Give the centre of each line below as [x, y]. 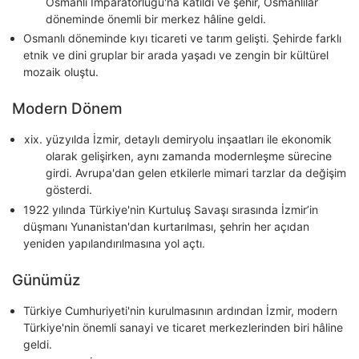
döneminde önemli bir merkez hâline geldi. [156, 18]
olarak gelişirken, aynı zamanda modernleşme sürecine [189, 156]
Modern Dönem [67, 109]
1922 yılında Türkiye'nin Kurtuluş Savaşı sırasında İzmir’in [171, 209]
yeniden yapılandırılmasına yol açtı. [114, 243]
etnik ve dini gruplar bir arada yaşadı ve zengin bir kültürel [176, 55]
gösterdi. [69, 190]
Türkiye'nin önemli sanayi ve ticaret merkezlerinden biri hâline [183, 327]
